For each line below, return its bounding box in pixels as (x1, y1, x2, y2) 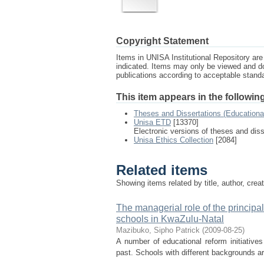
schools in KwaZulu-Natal (116, 214, 224, 224)
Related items (116, 163, 207, 178)
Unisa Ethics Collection (134, 136, 213, 144)
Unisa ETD (134, 118, 171, 127)
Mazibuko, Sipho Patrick (116, 226, 200, 235)
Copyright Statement (116, 36, 209, 46)
